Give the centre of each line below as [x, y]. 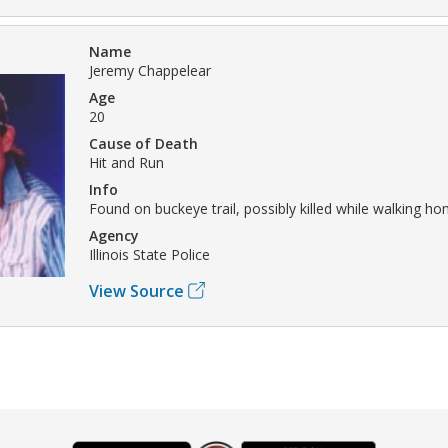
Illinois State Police [149, 254]
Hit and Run [126, 162]
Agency [114, 235]
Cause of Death [143, 143]
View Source [136, 290]
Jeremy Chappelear [150, 70]
